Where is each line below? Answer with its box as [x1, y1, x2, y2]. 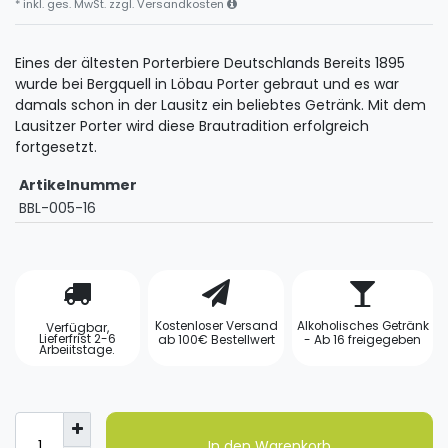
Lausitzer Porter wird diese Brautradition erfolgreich [15, 116, 369, 137]
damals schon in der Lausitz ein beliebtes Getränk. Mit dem [15, 95, 426, 116]
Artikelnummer [19, 175, 137, 196]
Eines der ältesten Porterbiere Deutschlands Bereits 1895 [15, 53, 405, 74]
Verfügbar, [45, 319, 109, 336]
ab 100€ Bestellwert [157, 331, 275, 348]
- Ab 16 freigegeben [304, 331, 422, 348]
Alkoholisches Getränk [296, 317, 429, 334]
